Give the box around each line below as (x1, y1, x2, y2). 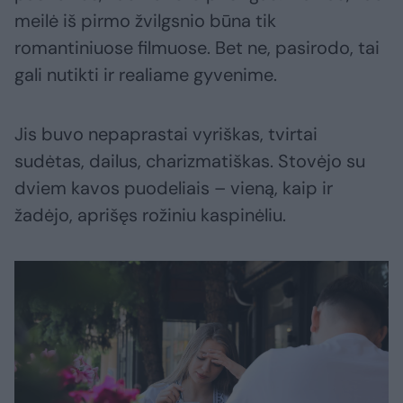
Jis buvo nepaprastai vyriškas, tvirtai (14, 122, 318, 147)
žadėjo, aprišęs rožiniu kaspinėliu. (14, 203, 286, 228)
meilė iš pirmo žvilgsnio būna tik (14, 9, 276, 33)
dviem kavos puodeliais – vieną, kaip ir (14, 176, 333, 201)
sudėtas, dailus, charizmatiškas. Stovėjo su (14, 149, 365, 174)
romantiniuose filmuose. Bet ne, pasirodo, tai (14, 36, 380, 60)
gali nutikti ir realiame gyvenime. (14, 63, 277, 87)
